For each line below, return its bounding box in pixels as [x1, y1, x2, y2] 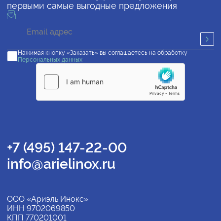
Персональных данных [18, 56, 82, 64]
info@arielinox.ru [7, 156, 115, 173]
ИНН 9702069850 [7, 204, 75, 214]
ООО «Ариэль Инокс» [7, 194, 88, 204]
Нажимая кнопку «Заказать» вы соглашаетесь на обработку [18, 49, 187, 57]
